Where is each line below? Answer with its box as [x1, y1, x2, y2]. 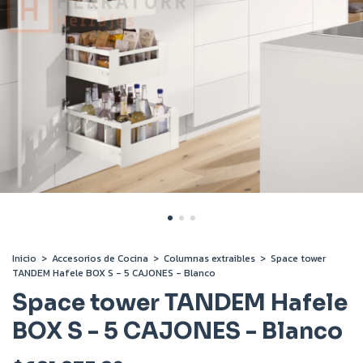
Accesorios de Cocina [52, 251, 148, 266]
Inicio [12, 251, 36, 266]
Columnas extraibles [164, 251, 255, 266]
